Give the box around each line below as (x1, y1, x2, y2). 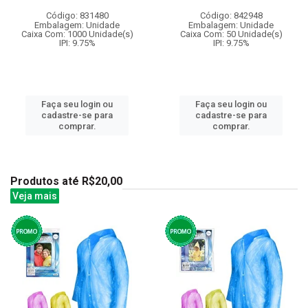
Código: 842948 (199, 10, 263, 21)
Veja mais (12, 190, 57, 201)
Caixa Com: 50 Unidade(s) (179, 28, 283, 39)
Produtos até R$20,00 (10, 174, 122, 188)
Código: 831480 (45, 10, 109, 21)
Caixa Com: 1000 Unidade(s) (21, 28, 133, 39)
